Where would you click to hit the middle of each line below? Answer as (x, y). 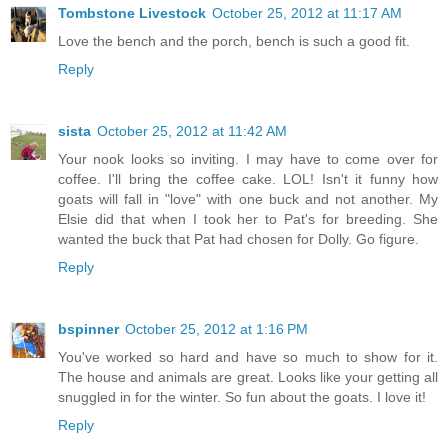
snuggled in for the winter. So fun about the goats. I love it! (242, 396)
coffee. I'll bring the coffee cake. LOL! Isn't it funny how (248, 178)
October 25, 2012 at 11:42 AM (192, 130)
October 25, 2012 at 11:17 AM (307, 12)
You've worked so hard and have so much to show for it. (248, 356)
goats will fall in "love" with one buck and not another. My (248, 198)
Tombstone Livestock (132, 12)
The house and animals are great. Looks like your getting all (248, 376)
